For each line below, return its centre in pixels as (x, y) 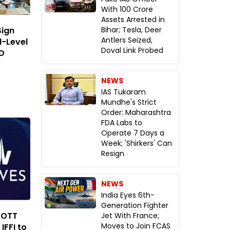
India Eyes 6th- (128, 195)
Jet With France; (130, 216)
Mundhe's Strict (129, 102)
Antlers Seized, (127, 40)
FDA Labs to (121, 123)
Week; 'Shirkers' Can (136, 143)
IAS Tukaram (123, 92)
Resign (112, 154)
